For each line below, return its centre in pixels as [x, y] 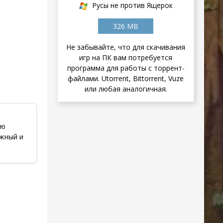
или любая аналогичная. [126, 89]
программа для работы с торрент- [126, 68]
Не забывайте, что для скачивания [126, 47]
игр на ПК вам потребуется [126, 58]
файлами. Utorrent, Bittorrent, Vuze [126, 79]
